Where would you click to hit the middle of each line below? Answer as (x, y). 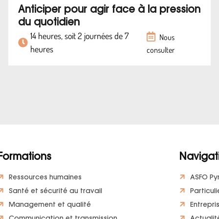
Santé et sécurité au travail (55, 192)
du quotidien (49, 23)
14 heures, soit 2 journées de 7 (79, 36)
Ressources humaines (45, 178)
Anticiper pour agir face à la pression (109, 10)
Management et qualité (50, 205)
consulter (161, 50)
